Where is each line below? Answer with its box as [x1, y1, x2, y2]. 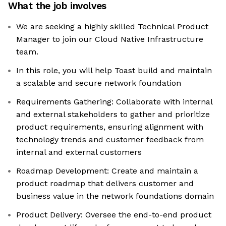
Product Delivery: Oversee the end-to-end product [16, 210, 211, 220]
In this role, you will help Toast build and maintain [16, 66, 212, 76]
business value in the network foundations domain [16, 191, 214, 201]
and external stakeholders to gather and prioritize [16, 109, 210, 120]
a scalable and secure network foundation [16, 78, 181, 88]
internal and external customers [16, 147, 142, 157]
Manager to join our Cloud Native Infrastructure [16, 34, 203, 44]
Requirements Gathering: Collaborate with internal [16, 97, 213, 107]
